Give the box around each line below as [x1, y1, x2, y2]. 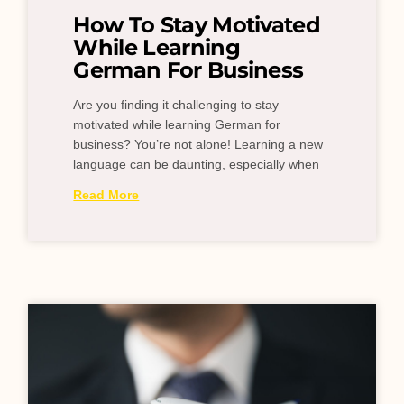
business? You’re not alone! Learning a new [73, 137, 324, 152]
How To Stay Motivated [73, 12, 321, 39]
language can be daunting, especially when [73, 157, 320, 172]
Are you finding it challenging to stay [73, 97, 280, 113]
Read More [73, 188, 140, 203]
